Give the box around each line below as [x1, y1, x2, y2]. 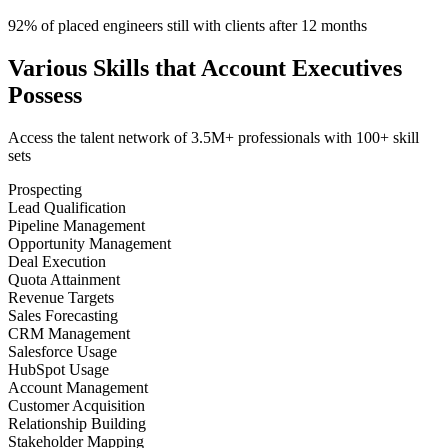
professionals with [234, 128, 352, 146]
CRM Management [8, 324, 130, 342]
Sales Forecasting [8, 306, 118, 324]
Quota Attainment [8, 270, 120, 288]
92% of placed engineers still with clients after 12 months [8, 16, 367, 34]
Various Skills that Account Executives [8, 54, 402, 81]
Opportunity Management [8, 234, 171, 252]
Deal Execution [8, 252, 106, 270]
